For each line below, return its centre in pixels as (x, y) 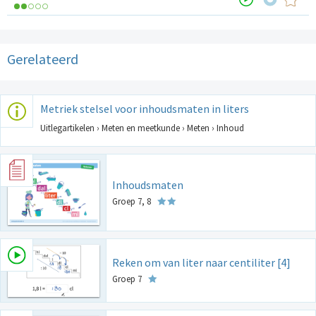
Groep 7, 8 (133, 202)
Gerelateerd (43, 59)
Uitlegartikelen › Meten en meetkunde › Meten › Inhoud (142, 128)
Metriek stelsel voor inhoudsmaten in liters (145, 109)
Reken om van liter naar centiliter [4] (201, 263)
